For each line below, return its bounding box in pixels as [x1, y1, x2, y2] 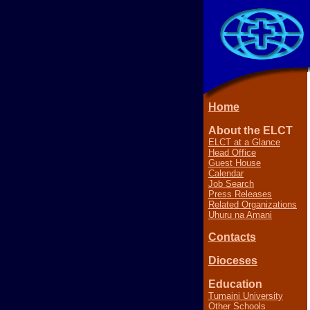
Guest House [208, 158, 261, 168]
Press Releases [208, 189, 272, 199]
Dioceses [208, 255, 257, 266]
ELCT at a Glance [208, 137, 280, 147]
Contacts [208, 231, 256, 243]
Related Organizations [208, 199, 297, 210]
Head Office [208, 147, 256, 158]
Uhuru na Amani [208, 210, 272, 220]
